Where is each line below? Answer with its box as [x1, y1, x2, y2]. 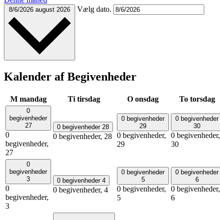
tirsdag [77, 95, 100, 104]
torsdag [190, 95, 215, 104]
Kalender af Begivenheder [4, 70, 137, 83]
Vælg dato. [77, 5, 113, 14]
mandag [19, 95, 47, 104]
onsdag [135, 95, 159, 104]
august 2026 [35, 6, 70, 14]
